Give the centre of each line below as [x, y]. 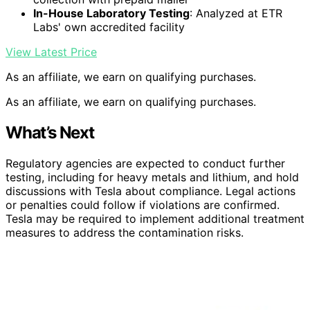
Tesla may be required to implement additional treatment [155, 218]
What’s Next [50, 132]
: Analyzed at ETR [236, 13]
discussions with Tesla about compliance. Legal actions [151, 191]
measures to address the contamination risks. [125, 232]
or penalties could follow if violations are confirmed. [143, 204]
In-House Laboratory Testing [111, 13]
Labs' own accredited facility [109, 27]
